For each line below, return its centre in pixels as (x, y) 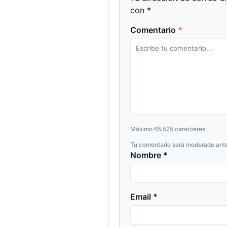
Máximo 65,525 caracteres (168, 129)
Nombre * (149, 155)
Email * (144, 197)
